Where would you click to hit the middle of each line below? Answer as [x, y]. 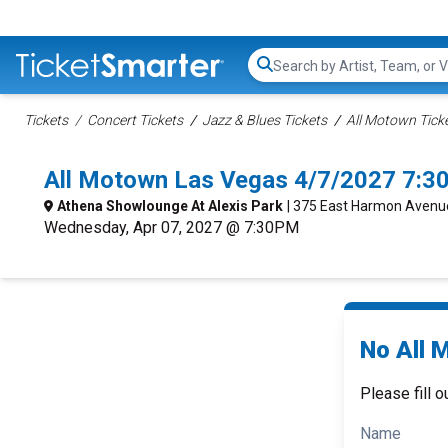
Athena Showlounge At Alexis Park [170, 206]
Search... [300, 75]
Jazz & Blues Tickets [264, 120]
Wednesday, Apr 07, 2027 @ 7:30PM [171, 227]
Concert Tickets [135, 120]
